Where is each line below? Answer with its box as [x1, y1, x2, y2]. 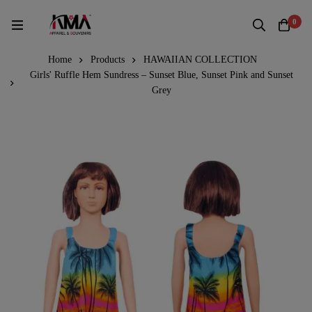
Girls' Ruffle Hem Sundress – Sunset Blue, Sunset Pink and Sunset [30, 69, 293, 80]
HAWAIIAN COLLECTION [143, 54, 257, 65]
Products [90, 54, 125, 65]
